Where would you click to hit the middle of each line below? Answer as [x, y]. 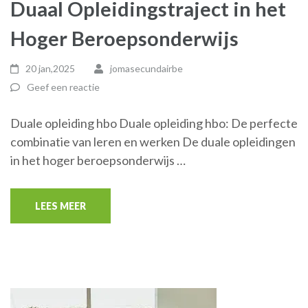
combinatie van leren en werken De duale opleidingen [153, 142]
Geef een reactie [63, 87]
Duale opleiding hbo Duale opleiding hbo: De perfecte [154, 123]
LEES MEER [60, 206]
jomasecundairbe [146, 68]
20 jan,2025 [51, 68]
